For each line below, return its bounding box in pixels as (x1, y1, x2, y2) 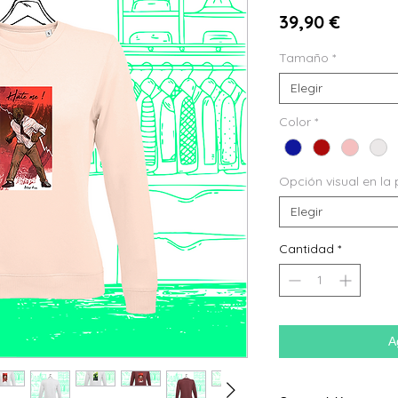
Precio (339, 9, 394, 32)
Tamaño (279, 49, 329, 66)
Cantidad (279, 240, 334, 257)
